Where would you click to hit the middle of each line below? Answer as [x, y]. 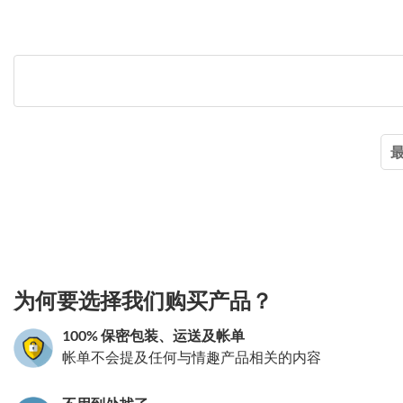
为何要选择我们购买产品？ [143, 300]
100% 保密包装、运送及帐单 [153, 335]
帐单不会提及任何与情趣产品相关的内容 [192, 357]
